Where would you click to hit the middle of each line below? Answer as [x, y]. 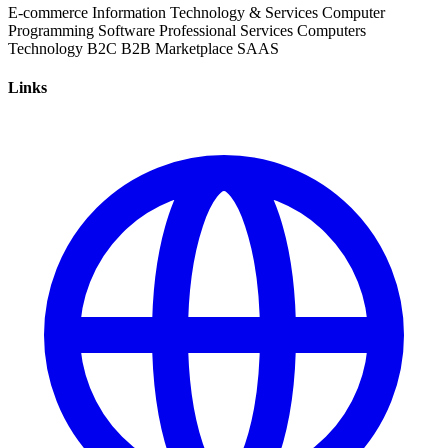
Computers [331, 30]
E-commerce [48, 12]
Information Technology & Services [205, 12]
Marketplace [194, 48]
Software [126, 30]
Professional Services [226, 30]
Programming [51, 30]
